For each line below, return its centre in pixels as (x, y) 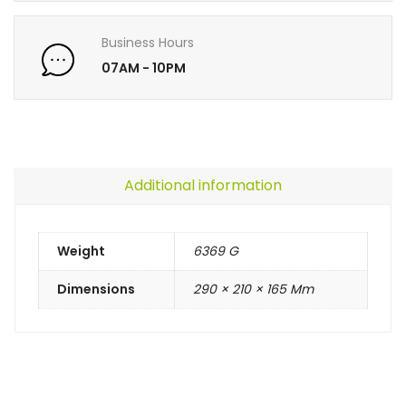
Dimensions (96, 290)
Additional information (203, 186)
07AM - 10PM (144, 68)
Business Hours (148, 43)
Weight (81, 251)
